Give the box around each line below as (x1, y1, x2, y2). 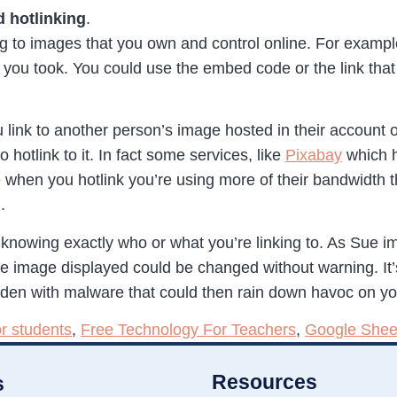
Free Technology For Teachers (81, 320, 296, 339)
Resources (212, 370, 317, 393)
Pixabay (285, 146, 342, 165)
